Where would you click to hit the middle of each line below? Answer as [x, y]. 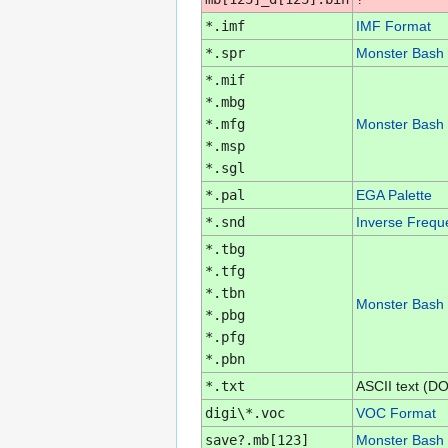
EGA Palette [393, 194]
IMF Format [393, 25]
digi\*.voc [244, 412]
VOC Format [395, 412]
